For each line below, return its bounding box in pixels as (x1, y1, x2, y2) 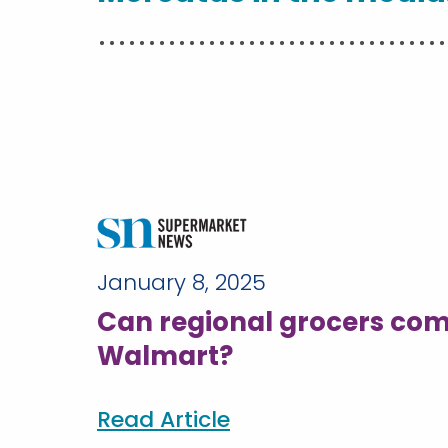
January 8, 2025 (97, 266, 266, 298)
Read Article (97, 403, 230, 435)
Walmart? (97, 337, 233, 374)
